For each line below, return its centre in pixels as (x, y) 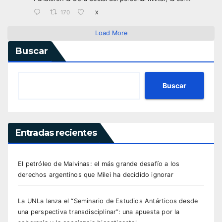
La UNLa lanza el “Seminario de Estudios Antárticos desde (108, 201)
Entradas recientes (56, 133)
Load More (111, 33)
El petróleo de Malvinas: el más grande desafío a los (99, 164)
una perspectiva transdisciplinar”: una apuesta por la (99, 212)
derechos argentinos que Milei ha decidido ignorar (96, 175)
